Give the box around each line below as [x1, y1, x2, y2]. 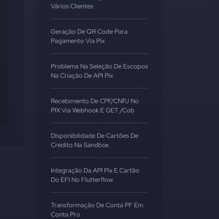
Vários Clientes [51, 2, 93, 10]
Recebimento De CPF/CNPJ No [51, 97, 139, 105]
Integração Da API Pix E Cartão [51, 166, 139, 175]
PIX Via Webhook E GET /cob [51, 106, 134, 114]
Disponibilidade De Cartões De [51, 131, 138, 140]
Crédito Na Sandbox [51, 141, 109, 149]
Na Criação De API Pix [51, 71, 113, 80]
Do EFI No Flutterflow [51, 175, 113, 184]
